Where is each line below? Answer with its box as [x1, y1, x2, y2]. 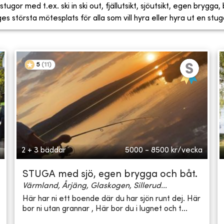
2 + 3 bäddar [21, 146, 66, 155]
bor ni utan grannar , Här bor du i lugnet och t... [22, 204, 188, 213]
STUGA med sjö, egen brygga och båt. [22, 170, 198, 180]
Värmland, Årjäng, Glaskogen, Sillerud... [22, 182, 167, 190]
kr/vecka [170, 146, 202, 155]
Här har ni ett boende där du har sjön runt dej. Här [22, 194, 201, 203]
